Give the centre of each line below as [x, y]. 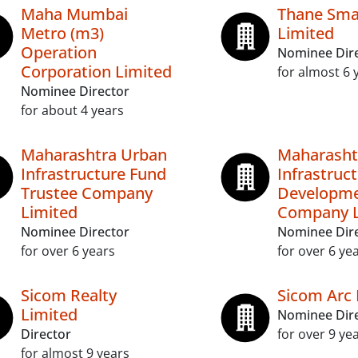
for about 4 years [72, 110]
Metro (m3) [62, 33]
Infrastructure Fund [93, 174]
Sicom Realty [69, 295]
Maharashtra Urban [94, 155]
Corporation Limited [96, 72]
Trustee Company [87, 193]
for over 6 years [68, 251]
